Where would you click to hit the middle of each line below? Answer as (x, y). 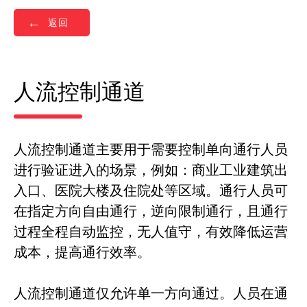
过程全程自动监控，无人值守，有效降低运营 (151, 232)
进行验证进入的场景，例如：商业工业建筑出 (151, 170)
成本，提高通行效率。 (82, 252)
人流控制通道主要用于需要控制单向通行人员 (151, 149)
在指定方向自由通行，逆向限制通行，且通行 (151, 211)
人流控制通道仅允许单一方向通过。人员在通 (151, 293)
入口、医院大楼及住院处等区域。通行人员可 (151, 191)
